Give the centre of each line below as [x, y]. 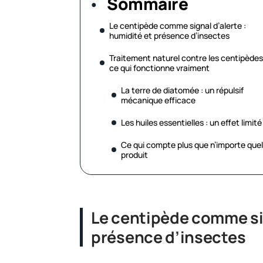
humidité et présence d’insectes [169, 36]
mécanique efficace [158, 100]
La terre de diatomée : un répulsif [182, 90]
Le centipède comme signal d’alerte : [178, 26]
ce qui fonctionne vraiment [159, 68]
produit [134, 155]
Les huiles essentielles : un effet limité [191, 122]
